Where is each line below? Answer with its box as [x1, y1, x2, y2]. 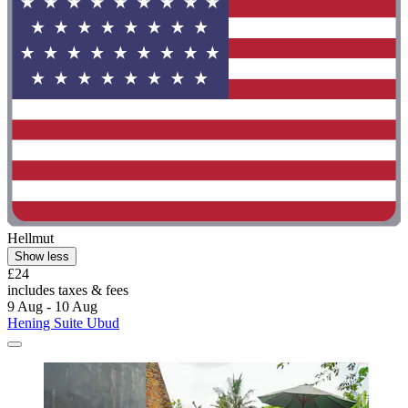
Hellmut [7, 230, 54, 247]
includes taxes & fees [7, 282, 128, 299]
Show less [15, 250, 69, 264]
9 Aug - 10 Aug [7, 299, 97, 315]
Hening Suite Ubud [7, 315, 119, 331]
